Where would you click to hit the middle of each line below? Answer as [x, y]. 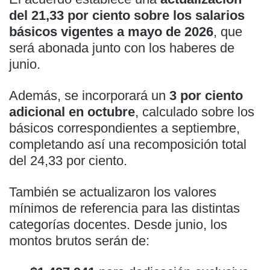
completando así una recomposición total [128, 144]
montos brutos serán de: [79, 240]
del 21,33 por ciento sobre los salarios [127, 15]
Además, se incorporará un [89, 95]
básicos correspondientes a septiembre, [124, 128]
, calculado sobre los [195, 111]
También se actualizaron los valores [113, 192]
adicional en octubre [72, 111]
